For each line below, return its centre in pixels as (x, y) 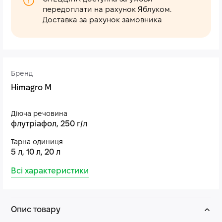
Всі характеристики (50, 171)
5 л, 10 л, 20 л (36, 152)
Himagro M (31, 88)
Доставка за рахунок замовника (102, 20)
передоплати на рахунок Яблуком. (107, 10)
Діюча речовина (39, 114)
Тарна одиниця (37, 142)
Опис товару (36, 210)
